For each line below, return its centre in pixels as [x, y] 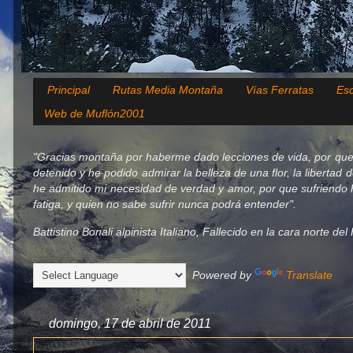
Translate [309, 275]
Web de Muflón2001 [95, 114]
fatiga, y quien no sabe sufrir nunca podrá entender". [165, 204]
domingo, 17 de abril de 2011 [130, 323]
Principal [68, 90]
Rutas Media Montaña [167, 90]
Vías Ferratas [279, 90]
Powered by [220, 275]
